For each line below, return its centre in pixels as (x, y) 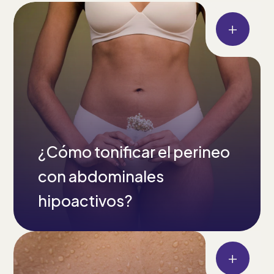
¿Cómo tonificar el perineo (134, 151)
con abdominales (101, 176)
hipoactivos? (86, 200)
